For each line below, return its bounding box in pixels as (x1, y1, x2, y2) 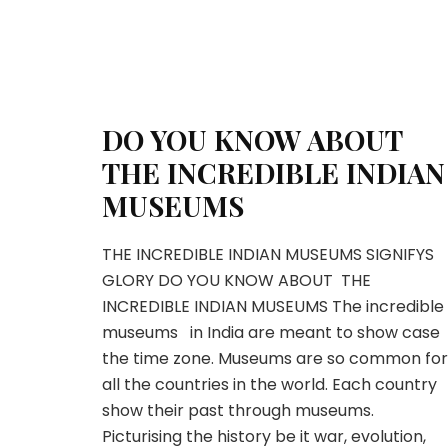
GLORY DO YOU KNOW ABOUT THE (102, 269, 371, 292)
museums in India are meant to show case (102, 321, 440, 344)
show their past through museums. (102, 399, 374, 422)
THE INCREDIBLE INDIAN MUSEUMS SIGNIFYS (102, 243, 434, 266)
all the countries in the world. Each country (102, 373, 437, 396)
